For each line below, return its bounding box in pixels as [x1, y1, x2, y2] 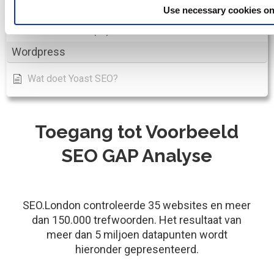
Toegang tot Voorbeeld [35, 121, 239, 143]
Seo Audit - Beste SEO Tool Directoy [28, 9, 183, 21]
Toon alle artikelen [13, 24, 91, 37]
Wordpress [12, 45, 65, 59]
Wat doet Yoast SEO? [28, 73, 118, 85]
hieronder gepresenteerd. [75, 243, 199, 256]
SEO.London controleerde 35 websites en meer [23, 199, 251, 212]
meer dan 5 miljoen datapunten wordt [46, 228, 228, 242]
